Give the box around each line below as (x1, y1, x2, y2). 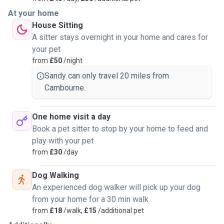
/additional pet (96, 206, 144, 214)
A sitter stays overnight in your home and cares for (32, 32, 208, 42)
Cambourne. (44, 83, 85, 92)
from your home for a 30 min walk (32, 194, 148, 204)
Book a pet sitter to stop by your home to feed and (32, 124, 208, 133)
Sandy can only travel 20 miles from (44, 71, 169, 80)
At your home (8, 8, 59, 18)
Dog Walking (32, 170, 79, 180)
